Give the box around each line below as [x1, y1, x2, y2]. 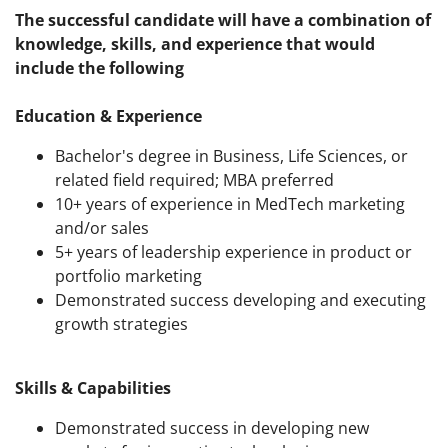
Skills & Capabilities [15, 377, 171, 400]
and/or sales [55, 217, 149, 240]
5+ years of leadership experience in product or [55, 241, 412, 264]
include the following [15, 57, 184, 80]
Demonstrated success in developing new [55, 417, 369, 440]
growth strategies [55, 313, 188, 336]
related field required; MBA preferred [55, 169, 334, 192]
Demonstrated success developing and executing [55, 289, 426, 312]
